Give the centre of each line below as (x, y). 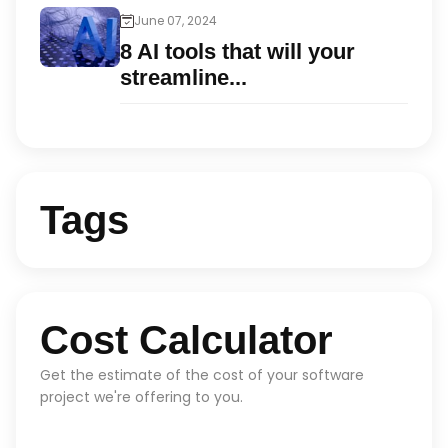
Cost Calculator (186, 340)
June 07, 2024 (175, 20)
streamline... (183, 77)
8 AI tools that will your (237, 51)
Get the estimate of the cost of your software (202, 375)
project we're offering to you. (141, 397)
